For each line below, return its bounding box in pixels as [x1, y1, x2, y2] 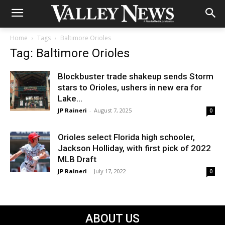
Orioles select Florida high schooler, [58, 132, 195, 142]
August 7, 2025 [94, 106, 132, 114]
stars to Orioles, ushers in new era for [58, 82, 202, 92]
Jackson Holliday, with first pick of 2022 [58, 143, 211, 153]
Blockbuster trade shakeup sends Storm [58, 71, 213, 81]
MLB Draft [58, 154, 96, 164]
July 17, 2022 [94, 167, 126, 175]
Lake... [58, 93, 82, 103]
